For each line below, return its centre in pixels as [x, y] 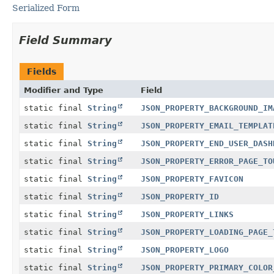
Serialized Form [46, 8]
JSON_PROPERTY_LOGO [184, 250]
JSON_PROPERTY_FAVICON [192, 179]
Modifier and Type [64, 90]
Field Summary [65, 40]
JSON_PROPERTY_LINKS [187, 214]
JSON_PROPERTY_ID [180, 196]
